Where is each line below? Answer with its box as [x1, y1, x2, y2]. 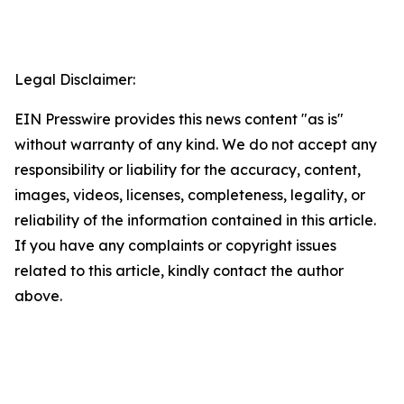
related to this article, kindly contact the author [14, 262, 344, 280]
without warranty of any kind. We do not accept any [14, 135, 377, 154]
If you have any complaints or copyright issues [14, 236, 336, 255]
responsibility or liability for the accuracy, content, [14, 161, 361, 179]
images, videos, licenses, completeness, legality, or [14, 186, 365, 205]
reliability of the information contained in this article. [14, 211, 376, 230]
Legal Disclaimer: [14, 70, 135, 89]
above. [14, 287, 62, 306]
